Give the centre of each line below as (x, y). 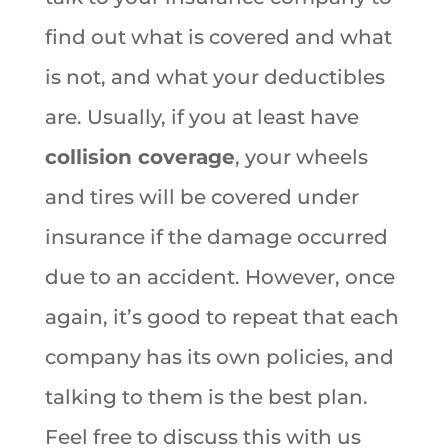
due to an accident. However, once (219, 276)
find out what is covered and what (218, 36)
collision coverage (139, 156)
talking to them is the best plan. (206, 396)
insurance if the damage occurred (216, 236)
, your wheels (301, 156)
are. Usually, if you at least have (201, 116)
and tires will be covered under (201, 196)
